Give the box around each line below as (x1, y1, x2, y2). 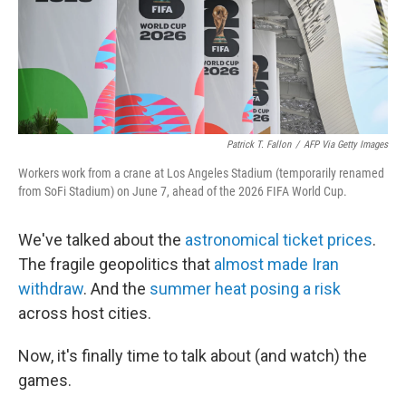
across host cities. (18, 304, 151, 323)
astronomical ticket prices (185, 230, 372, 249)
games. (18, 371, 72, 390)
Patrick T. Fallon (227, 139, 291, 150)
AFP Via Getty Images (304, 139, 388, 150)
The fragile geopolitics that (18, 255, 214, 274)
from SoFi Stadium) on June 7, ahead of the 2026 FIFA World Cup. (18, 184, 347, 198)
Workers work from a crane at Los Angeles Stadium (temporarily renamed (18, 166, 384, 180)
